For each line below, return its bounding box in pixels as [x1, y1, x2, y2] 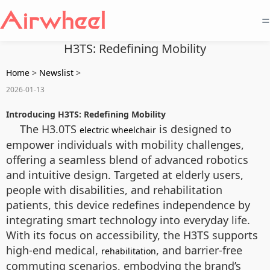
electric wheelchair [80, 124, 156, 136]
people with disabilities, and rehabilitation [6, 183, 222, 197]
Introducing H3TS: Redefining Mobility [6, 108, 166, 120]
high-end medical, [6, 243, 101, 257]
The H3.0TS [20, 122, 80, 136]
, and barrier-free [156, 243, 242, 257]
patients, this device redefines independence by [6, 198, 250, 212]
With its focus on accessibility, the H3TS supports [6, 228, 258, 242]
